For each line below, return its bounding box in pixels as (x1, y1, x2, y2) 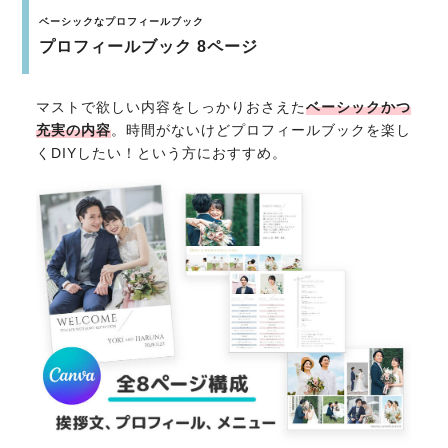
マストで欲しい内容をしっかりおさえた (36, 99, 307, 115)
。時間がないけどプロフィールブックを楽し (111, 122, 412, 138)
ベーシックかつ (306, 99, 412, 115)
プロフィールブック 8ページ (39, 38, 259, 55)
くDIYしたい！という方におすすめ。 (36, 145, 288, 161)
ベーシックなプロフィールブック (39, 16, 205, 27)
